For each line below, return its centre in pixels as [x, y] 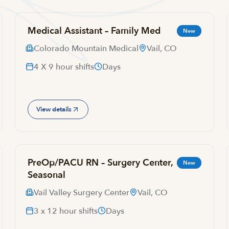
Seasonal [47, 175]
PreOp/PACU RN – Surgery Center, [100, 163]
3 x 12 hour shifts [66, 211]
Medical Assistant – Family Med [94, 31]
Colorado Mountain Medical [86, 49]
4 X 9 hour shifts [64, 67]
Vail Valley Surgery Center [82, 193]
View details [54, 109]
